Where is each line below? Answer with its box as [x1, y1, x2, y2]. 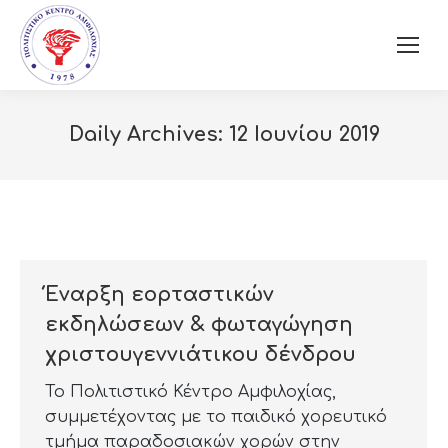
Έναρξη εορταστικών [45, 283, 274, 306]
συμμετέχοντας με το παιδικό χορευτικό [45, 408, 387, 426]
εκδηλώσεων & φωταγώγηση [45, 313, 353, 336]
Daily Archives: [68, 123, 229, 146]
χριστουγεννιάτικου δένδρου [45, 343, 356, 366]
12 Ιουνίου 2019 [228, 123, 380, 146]
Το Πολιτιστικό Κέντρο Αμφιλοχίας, [45, 383, 336, 401]
